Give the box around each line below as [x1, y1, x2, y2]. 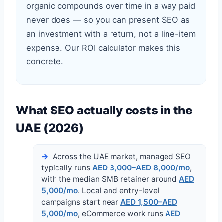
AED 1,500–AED [120, 197, 177, 207]
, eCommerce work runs [78, 209, 165, 218]
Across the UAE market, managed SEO [53, 152, 191, 161]
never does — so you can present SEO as [26, 15, 190, 25]
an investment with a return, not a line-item [26, 29, 196, 39]
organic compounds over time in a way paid [26, 1, 195, 11]
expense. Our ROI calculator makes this [26, 43, 180, 53]
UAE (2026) [16, 121, 84, 135]
